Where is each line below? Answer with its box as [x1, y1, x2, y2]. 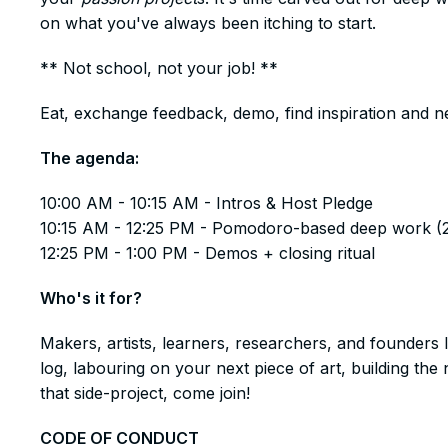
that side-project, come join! [40, 383, 250, 403]
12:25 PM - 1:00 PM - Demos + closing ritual [40, 243, 375, 263]
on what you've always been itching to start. [40, 13, 376, 33]
